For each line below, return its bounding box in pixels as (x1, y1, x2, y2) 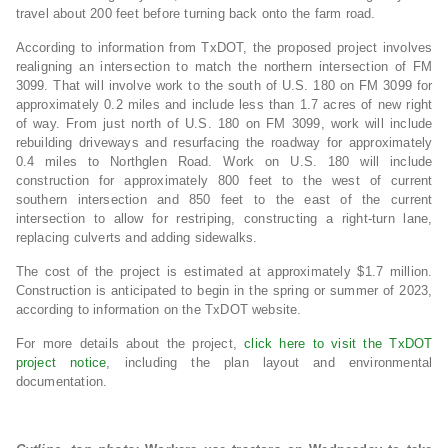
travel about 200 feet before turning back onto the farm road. (15, 6, 376, 22)
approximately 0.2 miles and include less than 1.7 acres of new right (15, 97, 433, 113)
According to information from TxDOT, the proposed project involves (15, 40, 433, 56)
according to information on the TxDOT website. (15, 302, 302, 318)
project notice (15, 355, 107, 371)
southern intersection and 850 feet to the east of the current (15, 192, 433, 208)
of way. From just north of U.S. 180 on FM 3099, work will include (15, 116, 433, 132)
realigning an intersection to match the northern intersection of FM (15, 59, 433, 75)
